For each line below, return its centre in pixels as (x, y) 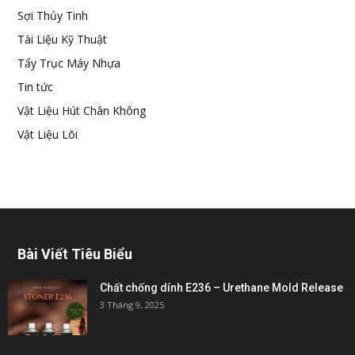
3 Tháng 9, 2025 (132, 305)
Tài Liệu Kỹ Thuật (62, 39)
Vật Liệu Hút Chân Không (82, 111)
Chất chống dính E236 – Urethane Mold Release (221, 288)
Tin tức (35, 87)
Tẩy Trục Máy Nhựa (69, 63)
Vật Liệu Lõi (48, 134)
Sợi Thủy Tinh (53, 15)
